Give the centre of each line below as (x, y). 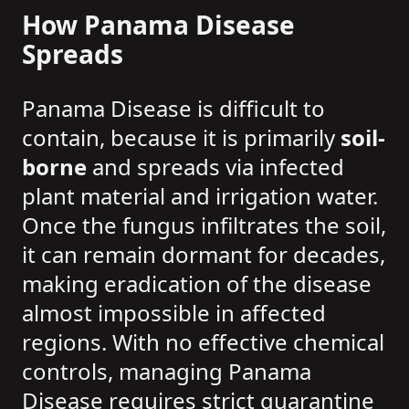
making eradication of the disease (197, 284)
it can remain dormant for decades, (204, 255)
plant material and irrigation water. (200, 196)
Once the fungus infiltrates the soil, (204, 225)
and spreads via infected (215, 167)
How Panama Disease (158, 25)
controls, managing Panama (167, 372)
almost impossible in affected (174, 313)
